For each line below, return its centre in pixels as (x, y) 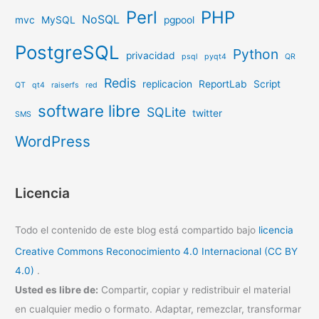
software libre (89, 110)
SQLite (167, 112)
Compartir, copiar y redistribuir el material (195, 290)
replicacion (168, 84)
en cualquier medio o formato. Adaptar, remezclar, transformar (158, 309)
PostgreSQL (68, 52)
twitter (208, 113)
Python (256, 54)
